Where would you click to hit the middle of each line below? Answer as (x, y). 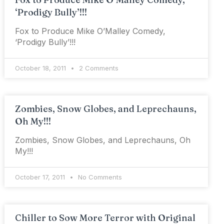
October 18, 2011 (42, 68)
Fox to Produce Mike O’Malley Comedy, (90, 31)
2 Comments (98, 68)
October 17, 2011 (41, 177)
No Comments (99, 177)
